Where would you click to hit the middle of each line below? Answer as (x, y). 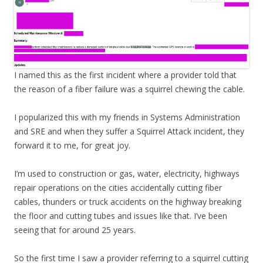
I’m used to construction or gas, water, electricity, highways (127, 173)
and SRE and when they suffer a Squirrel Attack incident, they (129, 131)
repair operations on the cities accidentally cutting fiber (118, 187)
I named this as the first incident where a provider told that (125, 75)
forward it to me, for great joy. (72, 145)
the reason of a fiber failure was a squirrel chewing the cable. (129, 89)
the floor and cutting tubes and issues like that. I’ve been (121, 215)
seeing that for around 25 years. (75, 230)
